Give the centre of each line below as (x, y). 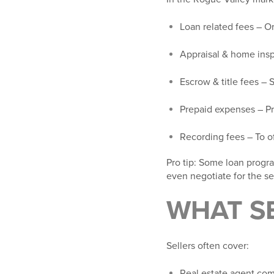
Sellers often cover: (208, 246)
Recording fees (212, 137)
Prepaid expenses (217, 110)
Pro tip (180, 163)
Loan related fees (217, 27)
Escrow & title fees (219, 82)
